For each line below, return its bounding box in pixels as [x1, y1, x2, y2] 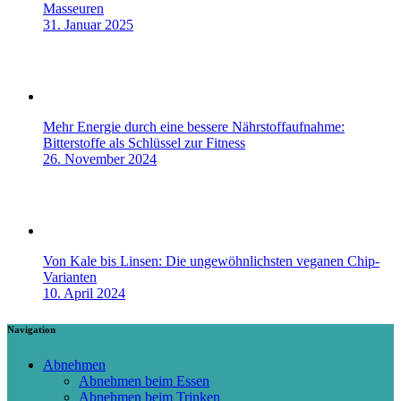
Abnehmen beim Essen [79, 373, 209, 389]
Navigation [7, 324, 55, 336]
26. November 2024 [43, 151, 157, 167]
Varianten [43, 269, 97, 286]
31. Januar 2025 [43, 17, 133, 33]
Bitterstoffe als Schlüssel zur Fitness [43, 135, 245, 151]
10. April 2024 [43, 286, 125, 302]
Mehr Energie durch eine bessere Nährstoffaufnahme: [43, 119, 345, 135]
